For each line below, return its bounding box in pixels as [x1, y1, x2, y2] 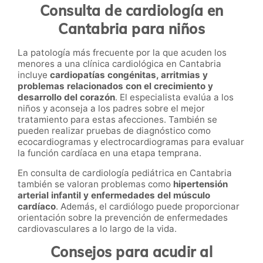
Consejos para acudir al [50, 243, 213, 261]
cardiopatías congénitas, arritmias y [50, 69, 208, 81]
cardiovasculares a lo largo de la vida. [18, 223, 177, 235]
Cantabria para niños [58, 19, 205, 38]
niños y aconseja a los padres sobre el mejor [18, 103, 205, 114]
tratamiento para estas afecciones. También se [18, 114, 217, 126]
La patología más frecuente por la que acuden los [18, 47, 227, 59]
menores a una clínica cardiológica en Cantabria [18, 58, 221, 70]
